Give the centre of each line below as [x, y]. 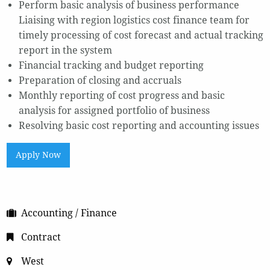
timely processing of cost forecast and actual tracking [141, 36]
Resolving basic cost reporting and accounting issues [139, 126]
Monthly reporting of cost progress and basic [121, 96]
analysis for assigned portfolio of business [114, 111]
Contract [41, 237]
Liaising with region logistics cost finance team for [134, 20]
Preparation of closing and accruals [100, 81]
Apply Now [39, 155]
